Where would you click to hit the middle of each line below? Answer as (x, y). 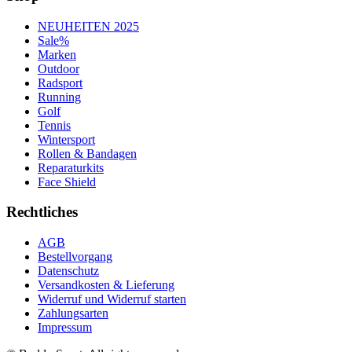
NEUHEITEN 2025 (88, 26)
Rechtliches (42, 212)
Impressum (65, 328)
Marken (57, 54)
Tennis (54, 125)
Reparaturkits (71, 167)
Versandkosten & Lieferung (106, 285)
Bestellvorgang (75, 257)
